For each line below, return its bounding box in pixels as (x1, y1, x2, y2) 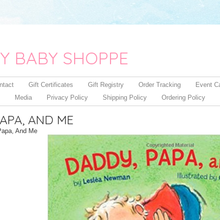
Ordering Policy (162, 94, 205, 101)
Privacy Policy (47, 94, 88, 101)
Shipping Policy (103, 94, 147, 101)
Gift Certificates (28, 81, 73, 88)
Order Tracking (138, 81, 181, 88)
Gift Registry (88, 81, 124, 88)
